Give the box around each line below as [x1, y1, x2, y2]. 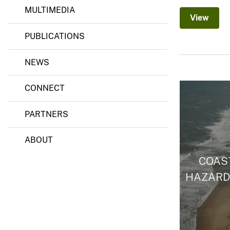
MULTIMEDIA [25, 5, 75, 15]
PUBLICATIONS [25, 31, 85, 42]
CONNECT [25, 83, 65, 93]
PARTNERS [25, 109, 68, 119]
